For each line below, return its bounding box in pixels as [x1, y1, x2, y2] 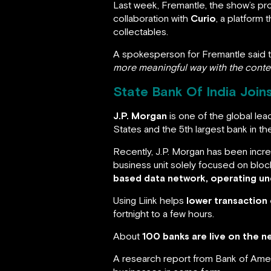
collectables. [113, 25, 168, 37]
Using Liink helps [113, 194, 186, 206]
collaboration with [113, 12, 191, 24]
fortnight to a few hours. [113, 207, 214, 219]
